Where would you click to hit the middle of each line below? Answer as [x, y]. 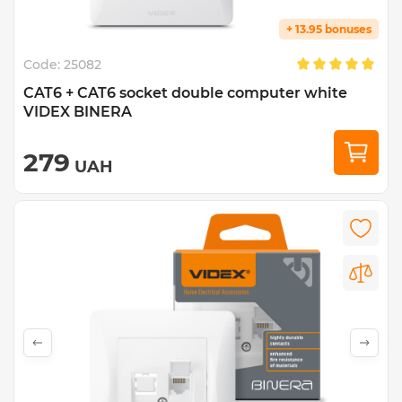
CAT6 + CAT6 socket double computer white [185, 93]
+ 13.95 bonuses [329, 29]
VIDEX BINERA [78, 112]
